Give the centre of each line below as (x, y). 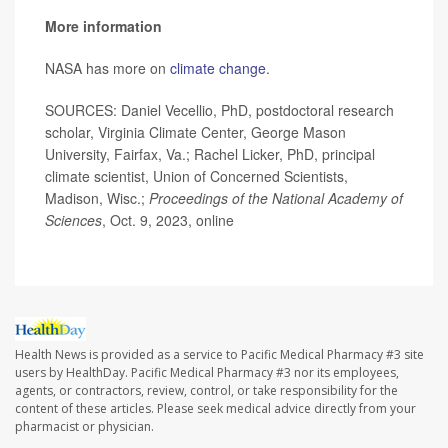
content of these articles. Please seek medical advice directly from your (215, 408)
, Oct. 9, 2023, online (168, 219)
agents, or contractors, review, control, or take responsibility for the (206, 390)
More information (103, 25)
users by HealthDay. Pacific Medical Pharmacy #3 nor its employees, (207, 372)
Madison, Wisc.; (97, 197)
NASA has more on (107, 67)
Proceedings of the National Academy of (276, 197)
